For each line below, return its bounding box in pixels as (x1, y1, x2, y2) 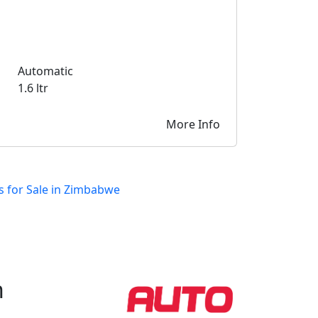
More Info (166, 116, 221, 132)
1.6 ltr (18, 80, 49, 97)
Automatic (18, 63, 74, 79)
